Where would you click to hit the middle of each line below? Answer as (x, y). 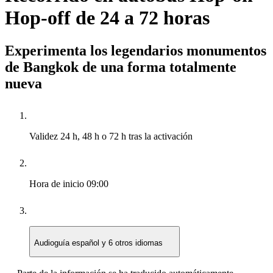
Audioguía (53, 243)
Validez (45, 136)
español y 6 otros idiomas (119, 243)
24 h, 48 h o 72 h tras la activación (126, 136)
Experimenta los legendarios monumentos (136, 50)
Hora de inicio (58, 183)
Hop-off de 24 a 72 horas (107, 18)
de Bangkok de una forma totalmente (121, 67)
